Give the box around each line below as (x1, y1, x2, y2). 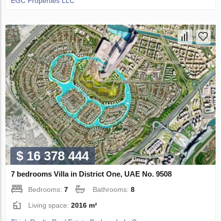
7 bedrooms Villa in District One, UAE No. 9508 (11, 169, 172, 178)
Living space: (28, 201, 72, 209)
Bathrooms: (93, 185, 131, 193)
